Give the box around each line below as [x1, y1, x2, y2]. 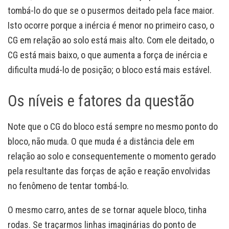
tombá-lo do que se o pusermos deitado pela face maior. [8, 5, 214, 16]
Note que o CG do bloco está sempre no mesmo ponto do [8, 121, 218, 132]
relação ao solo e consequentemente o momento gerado [8, 150, 216, 162]
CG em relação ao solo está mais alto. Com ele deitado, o [8, 35, 214, 46]
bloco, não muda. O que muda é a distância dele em [8, 135, 194, 147]
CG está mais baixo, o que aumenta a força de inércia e [8, 50, 208, 61]
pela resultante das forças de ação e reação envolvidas [8, 165, 211, 176]
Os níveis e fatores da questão [8, 91, 194, 110]
